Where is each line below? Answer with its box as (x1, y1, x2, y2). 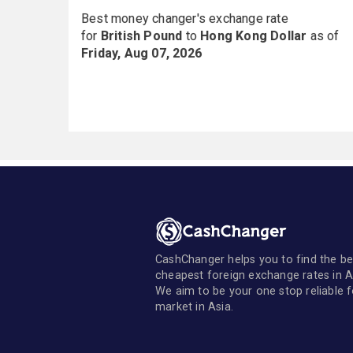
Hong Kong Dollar (200, 28, 307, 43)
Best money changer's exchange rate (81, 11, 288, 26)
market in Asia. (155, 299, 233, 314)
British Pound (100, 28, 183, 43)
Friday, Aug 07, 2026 (81, 46, 202, 61)
